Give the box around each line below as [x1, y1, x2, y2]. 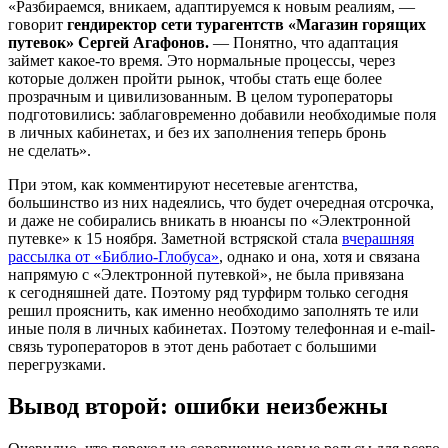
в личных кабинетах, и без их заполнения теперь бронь [8, 123, 386, 141]
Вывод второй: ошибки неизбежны [8, 393, 388, 420]
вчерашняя [342, 229, 414, 247]
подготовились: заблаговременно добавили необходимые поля [8, 105, 436, 123]
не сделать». [8, 141, 91, 159]
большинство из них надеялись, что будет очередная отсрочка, [8, 193, 434, 211]
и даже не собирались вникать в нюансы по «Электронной [8, 211, 411, 229]
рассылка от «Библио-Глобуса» [8, 247, 219, 265]
